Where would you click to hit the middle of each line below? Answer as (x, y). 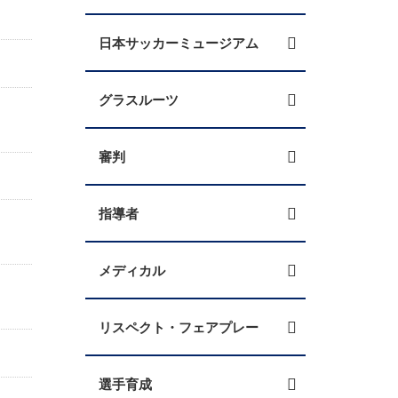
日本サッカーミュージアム (179, 43)
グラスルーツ (139, 99)
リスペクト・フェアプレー (179, 327)
